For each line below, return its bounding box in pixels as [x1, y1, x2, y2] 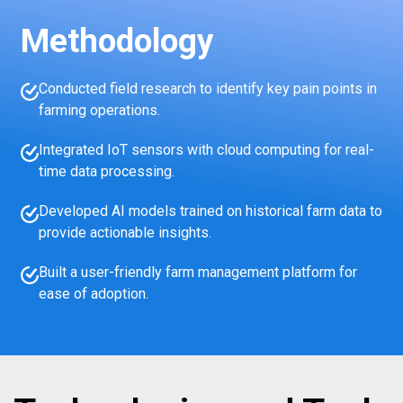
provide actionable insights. [39, 223, 211, 241]
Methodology [21, 21, 214, 60]
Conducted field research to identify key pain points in [39, 79, 377, 97]
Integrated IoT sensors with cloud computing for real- [39, 140, 374, 158]
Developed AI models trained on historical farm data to [39, 201, 382, 219]
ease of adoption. [39, 284, 148, 302]
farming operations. [39, 101, 160, 119]
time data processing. [39, 162, 175, 180]
